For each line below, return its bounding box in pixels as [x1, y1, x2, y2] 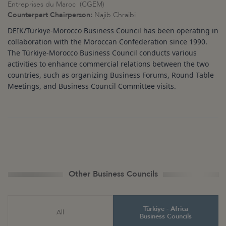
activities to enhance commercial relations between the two [8, 59, 209, 69]
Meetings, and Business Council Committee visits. [8, 81, 176, 91]
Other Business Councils [68, 168, 158, 180]
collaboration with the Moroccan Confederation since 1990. [8, 36, 207, 46]
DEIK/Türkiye [8, 25, 50, 35]
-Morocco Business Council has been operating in [50, 25, 218, 35]
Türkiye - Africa [143, 204, 188, 213]
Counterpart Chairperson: [8, 10, 94, 20]
